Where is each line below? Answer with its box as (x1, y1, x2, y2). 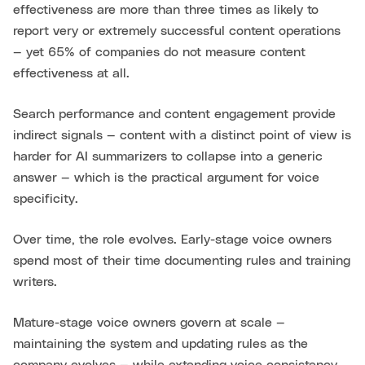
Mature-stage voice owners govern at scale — (13, 316, 285, 330)
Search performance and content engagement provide (13, 108, 336, 121)
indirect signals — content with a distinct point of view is (13, 129, 351, 143)
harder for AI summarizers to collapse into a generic (13, 150, 323, 164)
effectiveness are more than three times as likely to (13, 3, 319, 17)
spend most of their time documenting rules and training (13, 254, 350, 268)
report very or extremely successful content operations (13, 24, 341, 38)
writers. (13, 275, 57, 289)
